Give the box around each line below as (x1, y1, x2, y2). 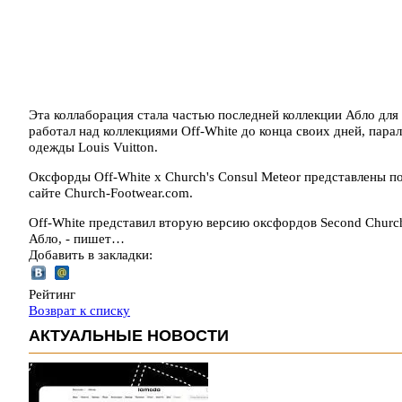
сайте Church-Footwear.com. (29, 185, 193, 200)
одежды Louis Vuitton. (29, 139, 158, 154)
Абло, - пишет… (29, 231, 125, 246)
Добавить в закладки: (29, 247, 153, 262)
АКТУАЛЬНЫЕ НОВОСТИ (29, 326, 229, 345)
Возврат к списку (29, 302, 130, 318)
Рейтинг (29, 286, 75, 301)
